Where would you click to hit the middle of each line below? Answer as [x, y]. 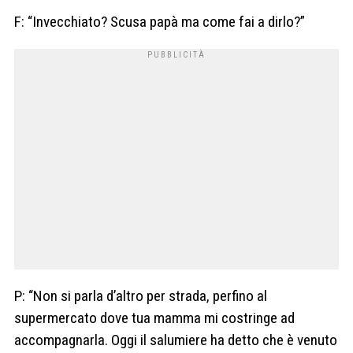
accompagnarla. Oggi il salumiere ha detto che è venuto [176, 340]
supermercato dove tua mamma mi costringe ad [154, 318]
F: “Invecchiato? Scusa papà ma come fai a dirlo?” [160, 22]
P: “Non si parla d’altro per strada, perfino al [141, 296]
